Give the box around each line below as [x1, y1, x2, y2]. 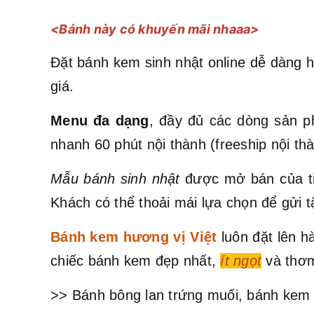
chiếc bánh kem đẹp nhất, [50, 252, 221, 268]
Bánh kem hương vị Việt [50, 228, 217, 245]
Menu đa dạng [50, 112, 149, 128]
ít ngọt [220, 252, 261, 268]
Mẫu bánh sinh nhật [50, 170, 180, 186]
